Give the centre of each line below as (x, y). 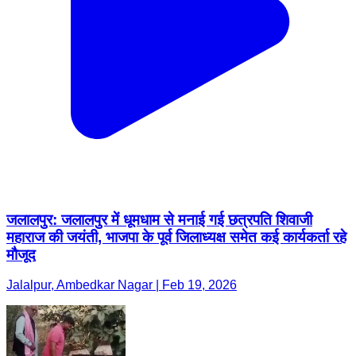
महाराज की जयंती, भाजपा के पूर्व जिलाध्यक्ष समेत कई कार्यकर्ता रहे (176, 237)
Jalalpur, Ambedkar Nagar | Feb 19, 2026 (122, 285)
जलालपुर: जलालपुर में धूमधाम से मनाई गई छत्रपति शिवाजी (159, 219)
